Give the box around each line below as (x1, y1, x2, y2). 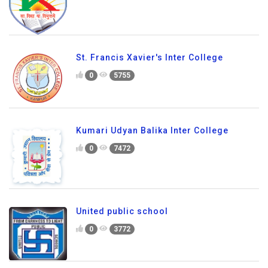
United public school (76, 206, 168, 217)
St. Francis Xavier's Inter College (76, 53, 223, 63)
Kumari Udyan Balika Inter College (76, 125, 229, 135)
